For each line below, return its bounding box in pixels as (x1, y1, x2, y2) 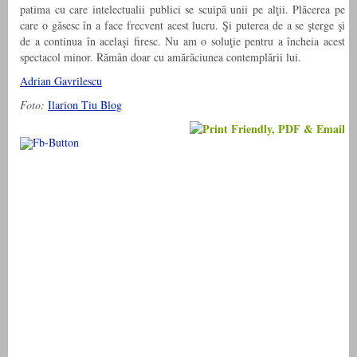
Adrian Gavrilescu (20, 73, 102, 89)
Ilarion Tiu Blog (48, 97, 122, 113)
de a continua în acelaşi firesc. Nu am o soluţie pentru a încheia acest (20, 33, 345, 49)
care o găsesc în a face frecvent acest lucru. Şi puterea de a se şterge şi (20, 18, 345, 33)
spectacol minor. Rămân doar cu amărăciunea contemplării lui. (20, 49, 301, 65)
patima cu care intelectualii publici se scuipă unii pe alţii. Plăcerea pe (20, 2, 345, 18)
